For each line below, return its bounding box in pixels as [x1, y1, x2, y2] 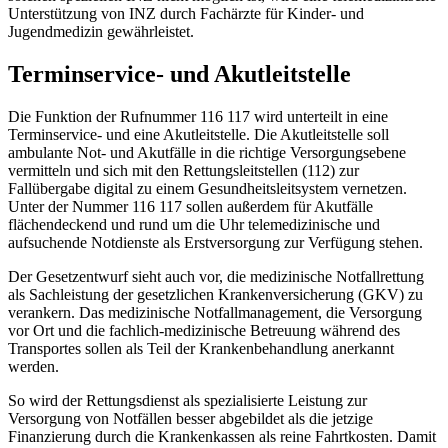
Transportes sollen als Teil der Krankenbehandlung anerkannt [8, 340, 394, 358]
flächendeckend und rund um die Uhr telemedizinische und [8, 216, 380, 234]
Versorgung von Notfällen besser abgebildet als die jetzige [8, 410, 373, 428]
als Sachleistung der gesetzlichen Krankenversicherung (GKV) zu [8, 286, 423, 304]
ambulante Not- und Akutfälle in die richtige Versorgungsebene [8, 144, 406, 162]
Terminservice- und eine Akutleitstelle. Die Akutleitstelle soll [8, 126, 389, 144]
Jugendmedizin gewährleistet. [8, 23, 194, 41]
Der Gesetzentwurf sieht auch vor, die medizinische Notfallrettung [8, 268, 424, 286]
